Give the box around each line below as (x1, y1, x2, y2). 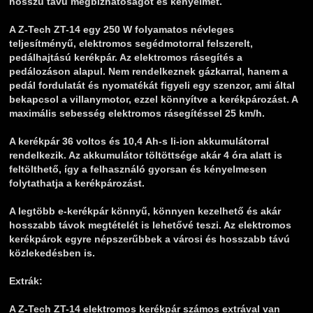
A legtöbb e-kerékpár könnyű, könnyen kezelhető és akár (9, 205, 281, 217)
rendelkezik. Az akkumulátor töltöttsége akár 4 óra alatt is (9, 150, 282, 161)
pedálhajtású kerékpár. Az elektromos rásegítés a (9, 52, 242, 64)
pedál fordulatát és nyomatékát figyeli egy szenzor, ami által (9, 80, 295, 92)
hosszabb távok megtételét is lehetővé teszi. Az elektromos (9, 219, 291, 231)
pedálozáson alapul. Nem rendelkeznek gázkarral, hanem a (9, 66, 288, 78)
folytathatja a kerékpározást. (9, 177, 145, 189)
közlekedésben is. (9, 247, 95, 259)
